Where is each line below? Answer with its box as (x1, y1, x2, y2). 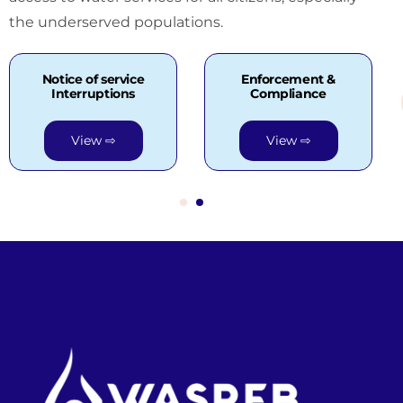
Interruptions (50, 85, 136, 102)
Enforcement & (240, 71, 336, 87)
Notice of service (41, 71, 145, 87)
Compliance (250, 85, 327, 102)
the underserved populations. (9, 13, 223, 31)
